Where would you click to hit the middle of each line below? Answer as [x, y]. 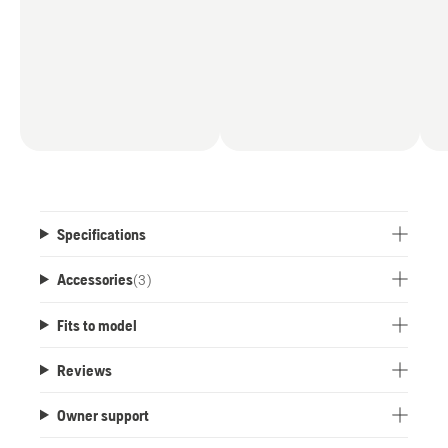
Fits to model [96, 324]
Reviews [84, 369]
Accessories [94, 278]
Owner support [102, 414]
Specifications [101, 233]
